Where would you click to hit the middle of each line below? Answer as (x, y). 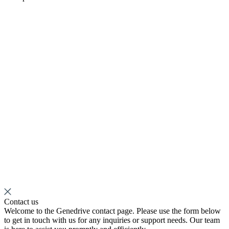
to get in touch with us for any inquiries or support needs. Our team (112, 220)
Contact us (21, 202)
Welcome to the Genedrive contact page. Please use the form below (112, 211)
